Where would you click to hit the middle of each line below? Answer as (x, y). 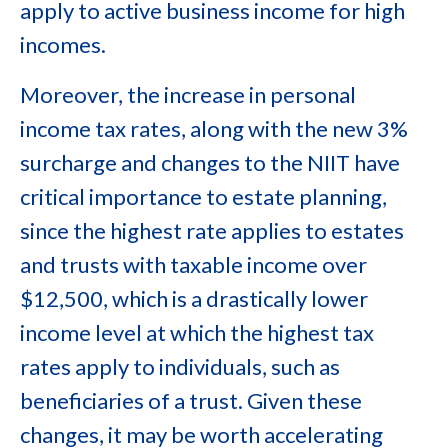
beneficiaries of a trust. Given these (191, 400)
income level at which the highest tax (197, 332)
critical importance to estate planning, (203, 196)
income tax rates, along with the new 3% (214, 128)
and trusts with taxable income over (193, 264)
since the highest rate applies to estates (212, 230)
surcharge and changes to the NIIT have (210, 162)
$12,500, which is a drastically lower (194, 298)
